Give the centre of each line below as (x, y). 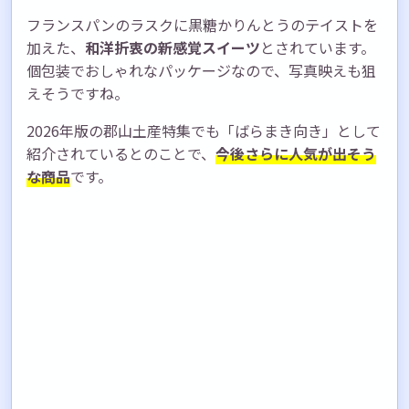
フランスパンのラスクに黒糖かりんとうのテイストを (202, 24)
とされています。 (318, 47)
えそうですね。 (78, 93)
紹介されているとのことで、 (121, 153)
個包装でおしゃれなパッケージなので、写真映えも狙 (201, 70)
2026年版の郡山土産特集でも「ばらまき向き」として (204, 130)
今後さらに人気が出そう (296, 153)
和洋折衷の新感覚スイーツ (173, 47)
